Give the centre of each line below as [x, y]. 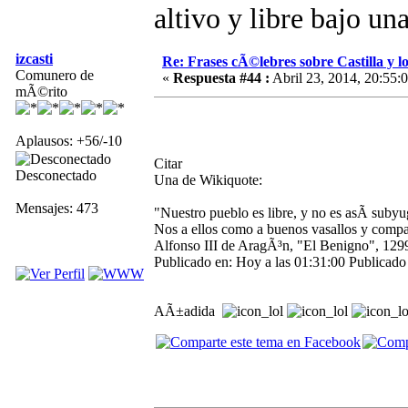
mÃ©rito [41, 91]
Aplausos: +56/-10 [69, 140]
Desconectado [56, 175]
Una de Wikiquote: [208, 179]
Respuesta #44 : [221, 77]
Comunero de [55, 75]
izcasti [34, 58]
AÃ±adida [188, 311]
